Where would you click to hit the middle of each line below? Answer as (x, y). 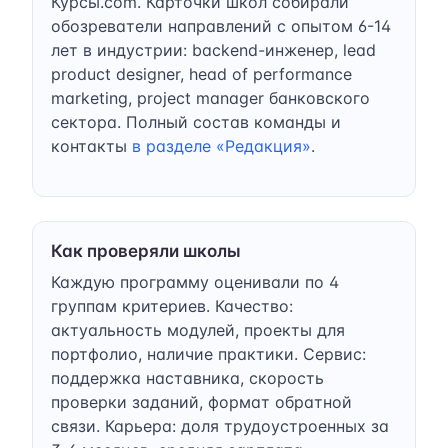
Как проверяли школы (146, 250)
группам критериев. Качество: (172, 305)
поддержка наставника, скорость (187, 377)
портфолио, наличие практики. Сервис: (208, 353)
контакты (91, 145)
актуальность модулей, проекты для (198, 329)
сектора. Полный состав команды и (196, 121)
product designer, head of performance (201, 73)
